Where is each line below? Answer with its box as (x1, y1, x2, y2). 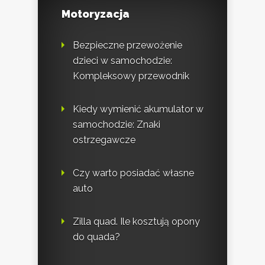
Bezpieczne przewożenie (73, 40, 182, 51)
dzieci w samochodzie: (73, 55, 172, 67)
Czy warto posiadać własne (73, 167, 194, 179)
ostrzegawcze (73, 134, 135, 146)
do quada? (73, 231, 120, 243)
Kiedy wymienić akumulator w (73, 104, 203, 115)
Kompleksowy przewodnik (73, 70, 189, 82)
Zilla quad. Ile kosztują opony (73, 216, 200, 228)
